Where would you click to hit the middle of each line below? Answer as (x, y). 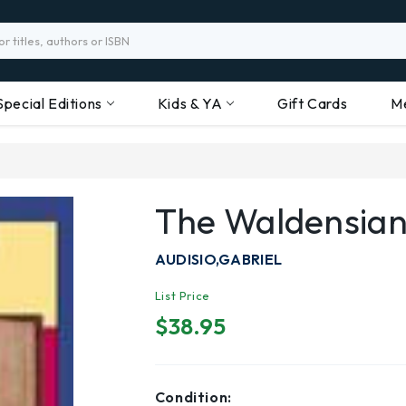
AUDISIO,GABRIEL (218, 259)
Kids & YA (190, 103)
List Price (182, 295)
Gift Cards (313, 103)
